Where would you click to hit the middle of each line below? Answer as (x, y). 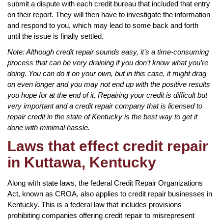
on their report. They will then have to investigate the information (109, 14)
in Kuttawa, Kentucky (82, 162)
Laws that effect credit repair (108, 146)
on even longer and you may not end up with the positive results (109, 84)
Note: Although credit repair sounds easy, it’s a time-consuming (108, 52)
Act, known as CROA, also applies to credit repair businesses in (110, 193)
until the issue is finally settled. (55, 36)
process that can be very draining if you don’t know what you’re (108, 62)
